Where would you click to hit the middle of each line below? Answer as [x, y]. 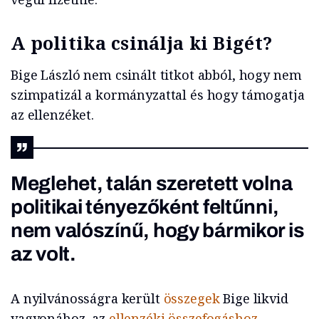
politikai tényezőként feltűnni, [145, 207]
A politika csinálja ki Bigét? [142, 43]
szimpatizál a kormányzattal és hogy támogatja [158, 95]
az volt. [43, 254]
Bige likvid [256, 299]
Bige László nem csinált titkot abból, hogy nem [156, 75]
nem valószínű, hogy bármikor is [158, 231]
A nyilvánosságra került [87, 299]
